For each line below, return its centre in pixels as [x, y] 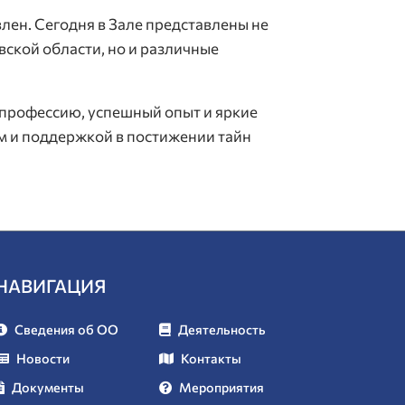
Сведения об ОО [66, 330]
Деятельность [222, 330]
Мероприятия [221, 387]
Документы [48, 387]
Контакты [211, 358]
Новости [43, 358]
